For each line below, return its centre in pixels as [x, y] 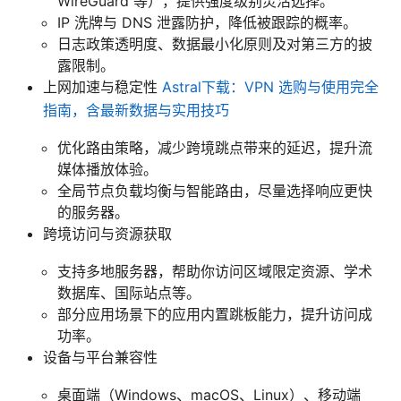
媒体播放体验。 [107, 169]
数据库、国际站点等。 [129, 292]
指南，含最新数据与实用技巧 [136, 110]
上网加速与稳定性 [102, 86]
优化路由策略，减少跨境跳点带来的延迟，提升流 [215, 147]
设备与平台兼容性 [100, 357]
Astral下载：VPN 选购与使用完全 [270, 86]
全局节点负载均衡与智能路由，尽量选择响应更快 [215, 190]
